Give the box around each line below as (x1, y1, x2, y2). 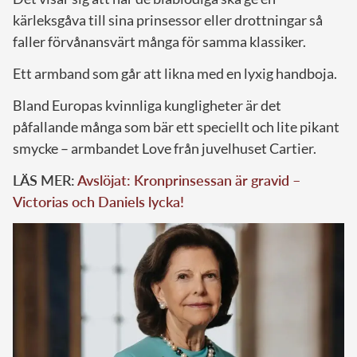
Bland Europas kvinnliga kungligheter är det (13, 96, 281, 114)
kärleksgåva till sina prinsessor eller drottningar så (13, 10, 323, 29)
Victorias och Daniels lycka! (13, 192, 184, 210)
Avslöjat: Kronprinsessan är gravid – (77, 171, 300, 189)
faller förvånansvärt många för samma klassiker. (13, 32, 306, 50)
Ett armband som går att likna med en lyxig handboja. (13, 64, 337, 82)
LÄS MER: (13, 171, 77, 189)
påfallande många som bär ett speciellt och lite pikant (13, 117, 339, 135)
